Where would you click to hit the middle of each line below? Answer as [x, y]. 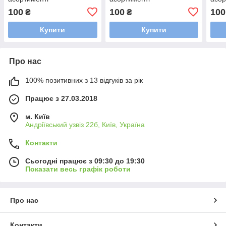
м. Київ [38, 116]
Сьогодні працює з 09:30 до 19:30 [85, 161]
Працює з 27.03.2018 [61, 98]
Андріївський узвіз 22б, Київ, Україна [85, 124]
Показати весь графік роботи [78, 169]
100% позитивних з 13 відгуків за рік [84, 80]
